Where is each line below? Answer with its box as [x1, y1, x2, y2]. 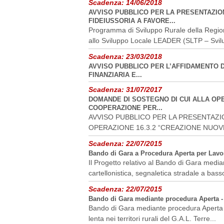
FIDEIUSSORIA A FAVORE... [88, 17, 175, 24]
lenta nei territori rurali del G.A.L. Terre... [88, 214, 216, 222]
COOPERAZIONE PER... [88, 104, 162, 111]
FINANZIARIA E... [88, 71, 142, 78]
